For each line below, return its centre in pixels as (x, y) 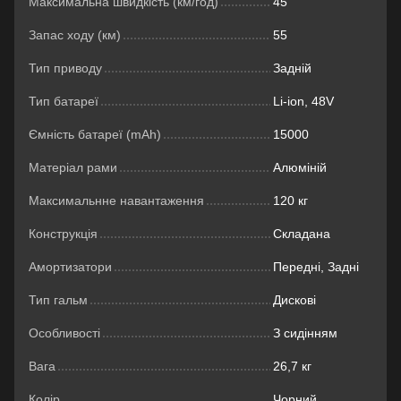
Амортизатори (70, 267)
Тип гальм (58, 300)
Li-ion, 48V (303, 101)
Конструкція (63, 234)
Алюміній (300, 167)
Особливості (64, 333)
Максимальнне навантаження (116, 200)
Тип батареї (64, 101)
